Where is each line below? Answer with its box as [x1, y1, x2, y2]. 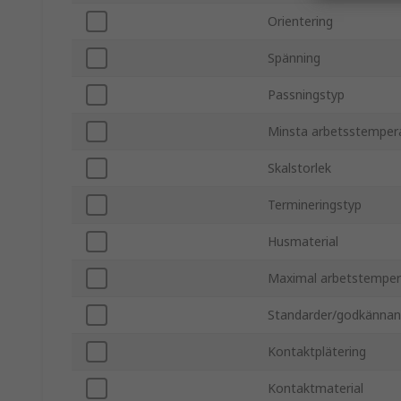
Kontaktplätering [268, 343, 366, 361]
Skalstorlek [268, 159, 331, 177]
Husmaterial [268, 233, 338, 251]
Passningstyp [268, 86, 345, 104]
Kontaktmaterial [268, 380, 363, 397]
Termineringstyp [268, 196, 362, 214]
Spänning [268, 49, 320, 67]
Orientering [268, 13, 333, 30]
